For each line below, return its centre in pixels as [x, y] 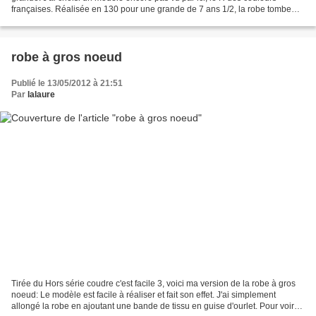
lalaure [41, 95]
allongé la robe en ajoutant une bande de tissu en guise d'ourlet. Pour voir [153, 306]
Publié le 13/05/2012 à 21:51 [67, 84]
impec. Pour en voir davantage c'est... [83, 21]
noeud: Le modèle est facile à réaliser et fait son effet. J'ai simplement [144, 294]
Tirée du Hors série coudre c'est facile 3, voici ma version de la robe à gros [153, 283]
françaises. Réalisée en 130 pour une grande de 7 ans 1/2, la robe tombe [151, 10]
